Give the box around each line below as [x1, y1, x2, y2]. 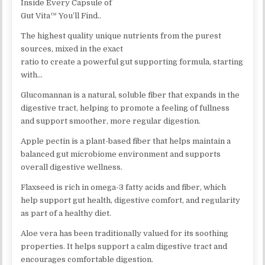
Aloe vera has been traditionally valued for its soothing [21, 228, 229, 238]
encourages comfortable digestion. [21, 254, 154, 264]
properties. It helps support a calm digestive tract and [21, 241, 228, 251]
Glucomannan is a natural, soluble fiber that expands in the [21, 90, 240, 99]
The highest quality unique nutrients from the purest [21, 31, 222, 40]
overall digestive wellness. [21, 162, 123, 172]
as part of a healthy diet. [21, 208, 112, 218]
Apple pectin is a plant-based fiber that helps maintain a [21, 136, 231, 146]
